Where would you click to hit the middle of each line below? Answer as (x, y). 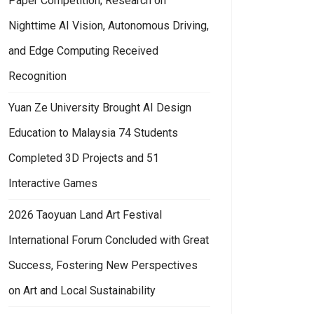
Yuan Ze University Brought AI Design (100, 107)
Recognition (37, 76)
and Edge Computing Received (83, 50)
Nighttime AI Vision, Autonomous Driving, (109, 25)
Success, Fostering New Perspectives (103, 265)
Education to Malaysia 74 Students (93, 132)
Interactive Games (53, 183)
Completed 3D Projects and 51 (84, 158)
